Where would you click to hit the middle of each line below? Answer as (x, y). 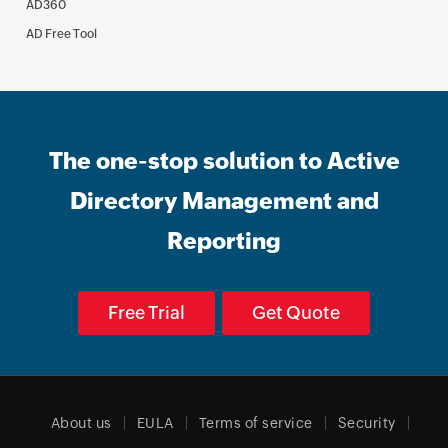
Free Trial (146, 312)
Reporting (224, 241)
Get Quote (296, 312)
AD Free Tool (62, 34)
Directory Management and (224, 201)
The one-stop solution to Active (224, 161)
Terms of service (255, 423)
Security (366, 423)
